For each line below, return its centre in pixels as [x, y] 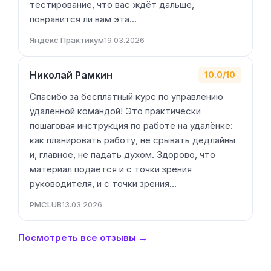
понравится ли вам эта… [83, 19]
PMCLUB [46, 204]
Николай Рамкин [71, 75]
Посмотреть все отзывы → [83, 237]
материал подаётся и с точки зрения [111, 169]
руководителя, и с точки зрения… [103, 184]
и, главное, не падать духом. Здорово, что [122, 155]
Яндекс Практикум [67, 40]
